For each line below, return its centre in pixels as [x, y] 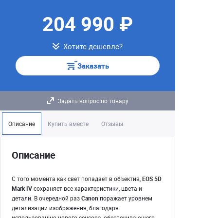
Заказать [93, 66]
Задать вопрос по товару [93, 101]
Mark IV [22, 188]
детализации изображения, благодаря [65, 208]
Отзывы [112, 124]
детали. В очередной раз [46, 198]
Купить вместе [68, 124]
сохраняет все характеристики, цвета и [87, 188]
